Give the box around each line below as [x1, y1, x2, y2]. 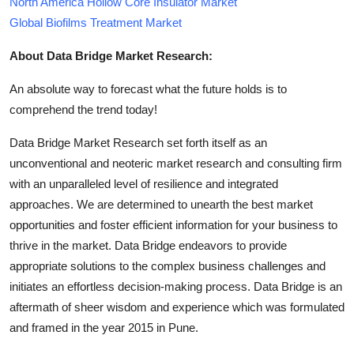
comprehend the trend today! [9, 102, 157, 116]
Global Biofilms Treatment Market [9, 15, 182, 29]
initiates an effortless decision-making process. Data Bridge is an [9, 279, 342, 293]
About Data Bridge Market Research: [9, 48, 213, 62]
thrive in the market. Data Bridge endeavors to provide [9, 238, 287, 252]
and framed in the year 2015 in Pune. [9, 320, 198, 334]
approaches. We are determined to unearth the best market [9, 197, 313, 211]
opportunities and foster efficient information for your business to [9, 217, 337, 232]
